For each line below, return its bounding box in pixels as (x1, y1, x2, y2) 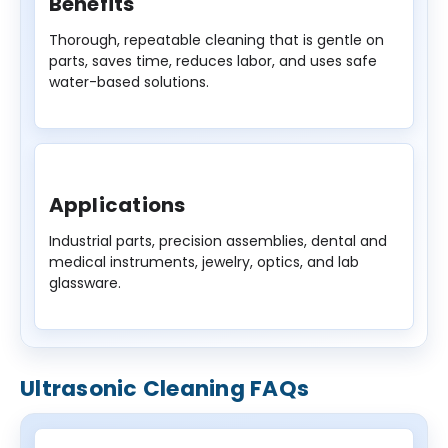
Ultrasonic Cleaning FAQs (20, 372, 309, 404)
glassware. (48, 273, 121, 294)
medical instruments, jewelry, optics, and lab (48, 252, 359, 273)
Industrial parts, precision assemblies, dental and (48, 231, 387, 252)
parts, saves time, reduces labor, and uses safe (48, 51, 377, 72)
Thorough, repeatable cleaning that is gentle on (48, 30, 384, 51)
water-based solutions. (48, 72, 209, 93)
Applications (48, 191, 186, 220)
